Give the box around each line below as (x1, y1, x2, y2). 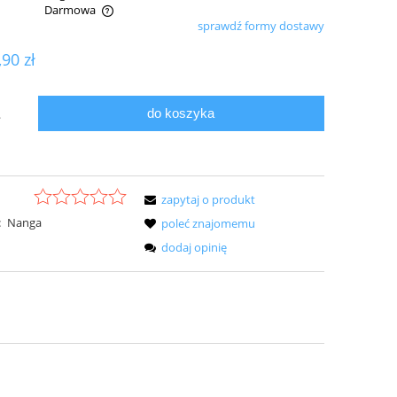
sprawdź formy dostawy (197, 18, 324, 35)
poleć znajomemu (161, 214, 256, 231)
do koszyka (147, 105, 215, 121)
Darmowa (43, 2, 96, 19)
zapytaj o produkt (161, 191, 256, 207)
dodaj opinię (161, 238, 228, 255)
